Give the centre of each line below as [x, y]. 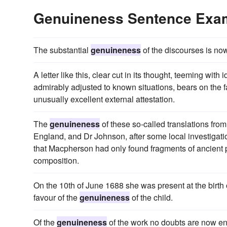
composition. [56, 161]
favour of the [56, 198]
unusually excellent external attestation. [104, 99]
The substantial [62, 50]
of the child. [151, 198]
